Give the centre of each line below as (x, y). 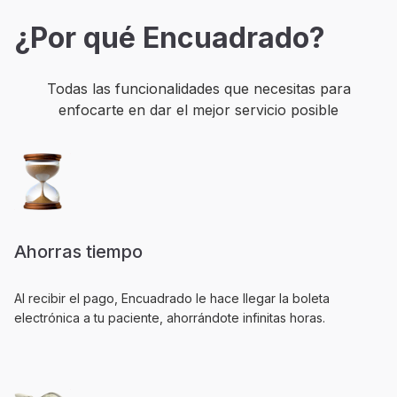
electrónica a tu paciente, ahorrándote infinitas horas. (170, 318)
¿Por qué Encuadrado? (170, 38)
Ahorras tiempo (78, 252)
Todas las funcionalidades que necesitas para (198, 89)
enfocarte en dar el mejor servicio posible (198, 110)
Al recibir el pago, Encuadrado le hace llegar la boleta (172, 298)
